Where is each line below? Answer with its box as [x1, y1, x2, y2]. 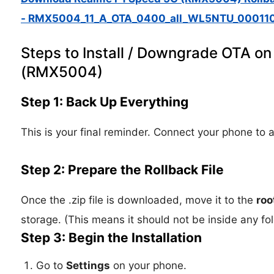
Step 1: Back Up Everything [20, 94, 188, 110]
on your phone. [109, 259, 187, 272]
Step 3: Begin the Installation [20, 230, 202, 246]
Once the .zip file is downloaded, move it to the [20, 194, 256, 207]
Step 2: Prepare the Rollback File [20, 162, 224, 178]
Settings [65, 259, 110, 272]
